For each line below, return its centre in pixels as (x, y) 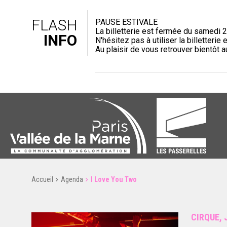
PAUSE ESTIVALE (126, 22)
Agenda (72, 179)
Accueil (42, 179)
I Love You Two (114, 179)
